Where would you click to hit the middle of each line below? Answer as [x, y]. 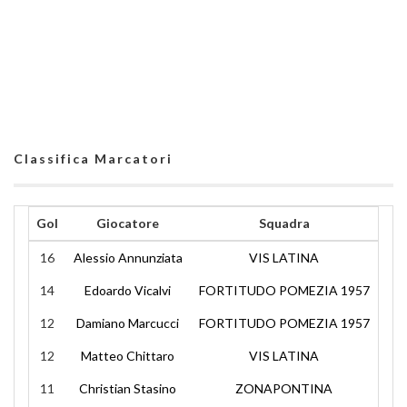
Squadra [284, 223]
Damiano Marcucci [128, 323]
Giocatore [128, 223]
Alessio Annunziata [128, 258]
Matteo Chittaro [128, 356]
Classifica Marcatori [93, 159]
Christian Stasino [128, 388]
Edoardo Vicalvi [128, 290]
